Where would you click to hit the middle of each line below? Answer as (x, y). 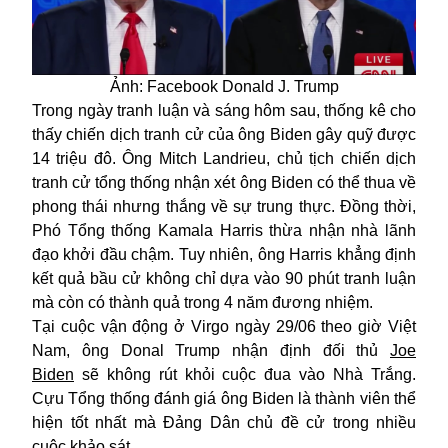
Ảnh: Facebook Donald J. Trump (224, 86)
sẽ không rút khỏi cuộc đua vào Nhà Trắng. (245, 374)
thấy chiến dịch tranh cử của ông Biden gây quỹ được (224, 134)
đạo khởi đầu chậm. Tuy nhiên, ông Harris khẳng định (224, 254)
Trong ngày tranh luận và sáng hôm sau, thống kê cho (224, 110)
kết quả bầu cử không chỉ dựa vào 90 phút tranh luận (224, 278)
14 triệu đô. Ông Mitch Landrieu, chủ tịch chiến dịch (224, 158)
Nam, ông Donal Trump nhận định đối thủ (211, 350)
